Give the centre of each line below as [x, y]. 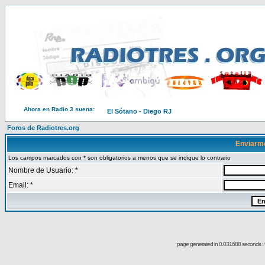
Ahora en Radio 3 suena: [59, 109]
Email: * [21, 185]
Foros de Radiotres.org [43, 128]
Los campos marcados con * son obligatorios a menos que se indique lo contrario [119, 158]
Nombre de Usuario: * [43, 170]
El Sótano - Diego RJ [139, 111]
